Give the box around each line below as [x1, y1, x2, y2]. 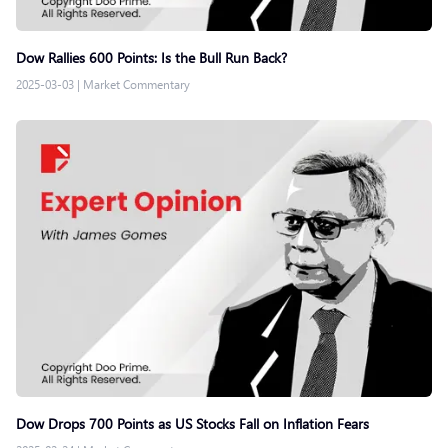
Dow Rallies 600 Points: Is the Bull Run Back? [16, 47, 287, 67]
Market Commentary [83, 76, 190, 92]
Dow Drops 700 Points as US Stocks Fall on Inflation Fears [16, 414, 369, 434]
